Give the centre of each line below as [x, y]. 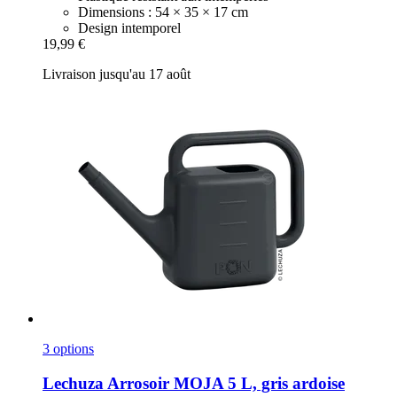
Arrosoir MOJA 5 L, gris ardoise [224, 383]
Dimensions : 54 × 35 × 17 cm [163, 12]
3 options [68, 349]
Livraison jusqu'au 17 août [117, 74]
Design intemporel [129, 28]
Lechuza [73, 383]
